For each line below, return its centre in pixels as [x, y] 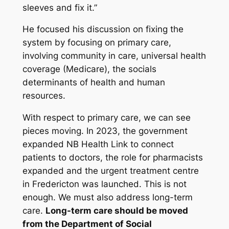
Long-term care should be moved [117, 211]
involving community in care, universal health [114, 56]
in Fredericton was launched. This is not [104, 184]
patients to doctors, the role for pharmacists [112, 158]
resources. [44, 96]
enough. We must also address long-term [107, 198]
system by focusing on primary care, [97, 43]
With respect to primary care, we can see [106, 118]
